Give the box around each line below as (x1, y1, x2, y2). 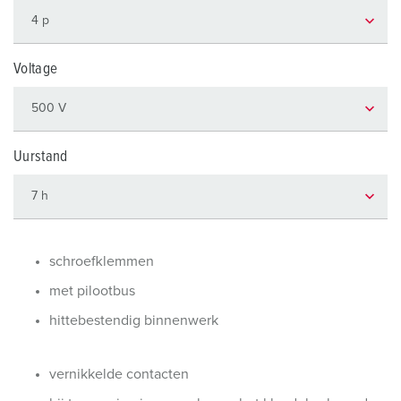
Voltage (13, 62, 58, 77)
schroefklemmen (49, 254, 154, 269)
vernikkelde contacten (49, 367, 189, 381)
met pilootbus (49, 284, 135, 298)
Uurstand (13, 149, 68, 165)
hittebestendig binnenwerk (49, 313, 218, 328)
